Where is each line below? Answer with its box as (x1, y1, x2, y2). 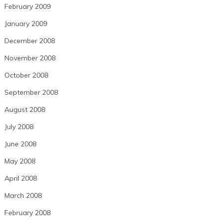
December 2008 (4, 36, 55, 46)
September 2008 (4, 88, 58, 97)
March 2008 (4, 191, 42, 200)
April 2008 (4, 174, 37, 183)
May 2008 (4, 157, 35, 166)
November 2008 (4, 54, 55, 63)
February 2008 (4, 208, 51, 218)
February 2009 (4, 2, 51, 11)
